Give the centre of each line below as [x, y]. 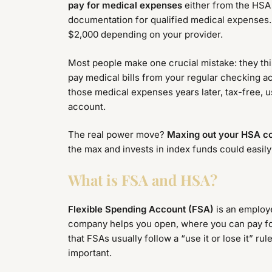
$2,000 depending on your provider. [145, 35]
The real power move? [117, 135]
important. [90, 253]
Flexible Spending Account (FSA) [141, 209]
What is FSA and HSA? [143, 179]
